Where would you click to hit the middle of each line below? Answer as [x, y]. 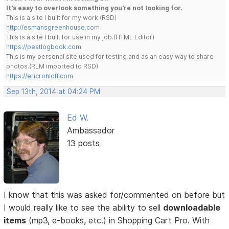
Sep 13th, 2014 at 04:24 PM [54, 91]
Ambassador [90, 130]
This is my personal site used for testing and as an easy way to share [110, 56]
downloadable [192, 207]
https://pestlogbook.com [44, 47]
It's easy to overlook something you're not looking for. [95, 8]
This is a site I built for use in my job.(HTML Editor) [81, 37]
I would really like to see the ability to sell [84, 207]
